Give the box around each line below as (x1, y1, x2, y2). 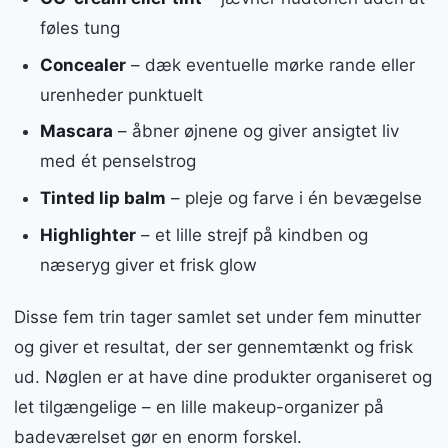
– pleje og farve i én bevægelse (165, 188, 422, 209)
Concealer (39, 54, 126, 75)
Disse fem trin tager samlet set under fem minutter (14, 307, 421, 328)
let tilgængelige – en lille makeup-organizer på (14, 397, 384, 418)
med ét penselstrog (39, 151, 196, 172)
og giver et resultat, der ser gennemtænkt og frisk (14, 337, 413, 358)
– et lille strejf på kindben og (135, 225, 368, 246)
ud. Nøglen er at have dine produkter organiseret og (14, 367, 432, 388)
